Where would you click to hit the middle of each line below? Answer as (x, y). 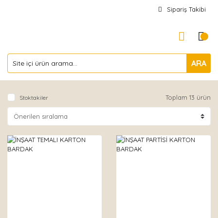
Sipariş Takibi (186, 9)
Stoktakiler (34, 98)
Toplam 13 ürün (188, 97)
